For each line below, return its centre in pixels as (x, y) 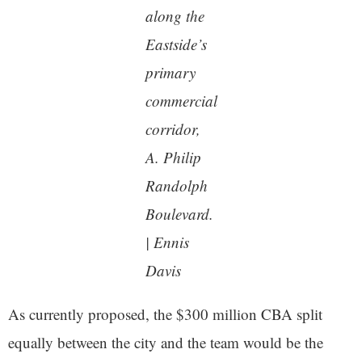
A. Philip (173, 157)
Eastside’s (176, 44)
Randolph (176, 185)
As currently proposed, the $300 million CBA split (165, 314)
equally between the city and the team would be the (166, 342)
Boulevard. (179, 213)
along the (175, 15)
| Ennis (167, 242)
